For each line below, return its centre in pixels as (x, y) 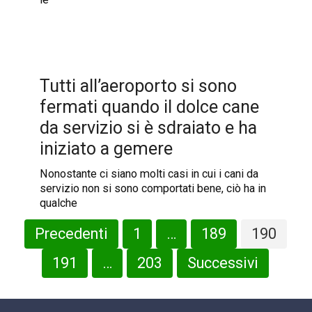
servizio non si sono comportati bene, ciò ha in (153, 188)
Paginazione (47, 226)
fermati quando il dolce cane (149, 107)
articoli (32, 258)
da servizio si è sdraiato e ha (148, 127)
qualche (58, 203)
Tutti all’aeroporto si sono (138, 86)
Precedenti (71, 233)
